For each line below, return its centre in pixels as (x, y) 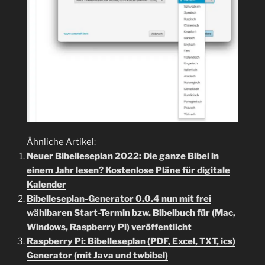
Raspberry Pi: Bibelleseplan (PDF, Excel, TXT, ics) (131, 242)
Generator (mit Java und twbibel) (97, 256)
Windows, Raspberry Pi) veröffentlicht (109, 227)
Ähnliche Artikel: (61, 142)
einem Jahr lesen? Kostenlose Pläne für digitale (128, 171)
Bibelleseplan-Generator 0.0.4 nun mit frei (119, 199)
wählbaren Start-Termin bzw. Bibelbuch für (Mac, (131, 213)
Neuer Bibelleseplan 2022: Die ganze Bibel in (123, 156)
